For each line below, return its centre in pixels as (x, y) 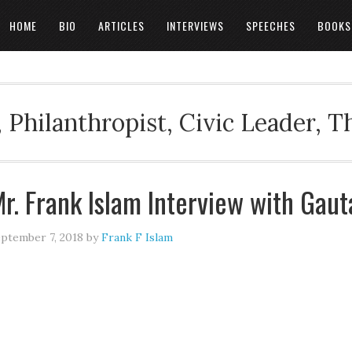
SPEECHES (271, 26)
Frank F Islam (137, 237)
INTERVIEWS (195, 26)
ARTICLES (121, 26)
